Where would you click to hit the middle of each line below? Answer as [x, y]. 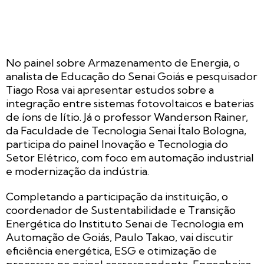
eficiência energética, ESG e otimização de [111, 250]
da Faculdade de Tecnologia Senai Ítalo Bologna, [126, 130]
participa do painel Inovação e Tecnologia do [117, 144]
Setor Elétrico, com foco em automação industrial [130, 157]
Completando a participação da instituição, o [117, 196]
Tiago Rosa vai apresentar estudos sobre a [110, 90]
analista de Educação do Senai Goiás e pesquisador [132, 76]
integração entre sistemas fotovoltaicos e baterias [130, 103]
